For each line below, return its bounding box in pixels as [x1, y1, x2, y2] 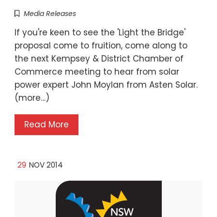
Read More [24, 119, 69, 131]
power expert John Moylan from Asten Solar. [15, 79, 198, 91]
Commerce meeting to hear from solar [15, 66, 179, 78]
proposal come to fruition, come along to [15, 40, 187, 52]
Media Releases [24, 9, 76, 19]
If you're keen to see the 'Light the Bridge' [15, 27, 186, 39]
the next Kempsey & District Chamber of [15, 53, 184, 65]
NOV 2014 [29, 160, 63, 170]
